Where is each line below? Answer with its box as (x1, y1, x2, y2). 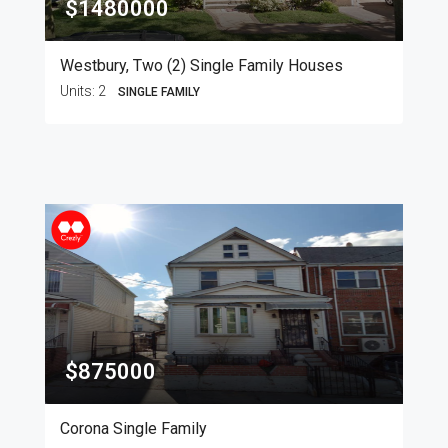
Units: (60, 83, 98, 100)
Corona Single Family (60, 419, 207, 439)
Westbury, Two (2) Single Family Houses (60, 56, 343, 76)
